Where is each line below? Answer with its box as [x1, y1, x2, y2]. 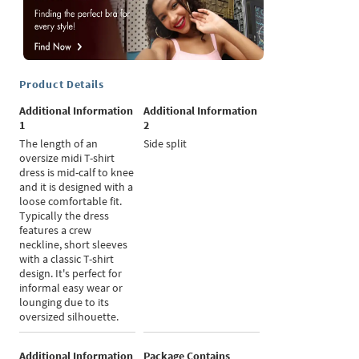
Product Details [19, 77, 104, 92]
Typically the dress [19, 208, 110, 224]
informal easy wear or [19, 280, 123, 296]
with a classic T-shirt [19, 252, 115, 267]
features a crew [19, 223, 92, 238]
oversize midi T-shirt [19, 151, 115, 166]
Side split [143, 136, 188, 151]
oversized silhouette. [19, 309, 119, 325]
